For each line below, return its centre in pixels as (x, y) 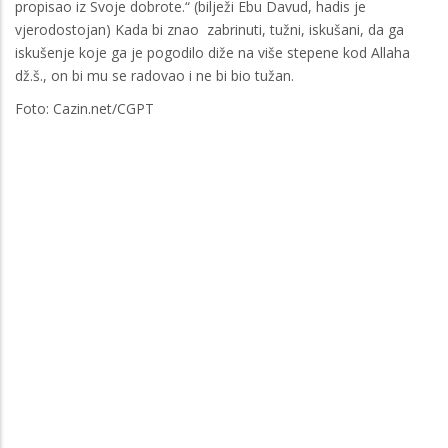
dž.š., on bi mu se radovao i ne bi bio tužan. (154, 75)
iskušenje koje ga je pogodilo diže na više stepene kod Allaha (212, 52)
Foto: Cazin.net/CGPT (84, 108)
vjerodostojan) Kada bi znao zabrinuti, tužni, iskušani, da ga (209, 29)
